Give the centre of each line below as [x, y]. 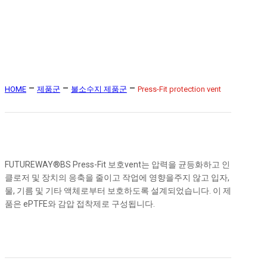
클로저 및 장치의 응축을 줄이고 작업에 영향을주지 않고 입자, [117, 177]
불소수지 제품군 [99, 89]
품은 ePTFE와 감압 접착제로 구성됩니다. [80, 204]
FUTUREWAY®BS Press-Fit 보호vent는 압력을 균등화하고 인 [117, 164]
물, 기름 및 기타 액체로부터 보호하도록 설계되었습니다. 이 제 [118, 190]
